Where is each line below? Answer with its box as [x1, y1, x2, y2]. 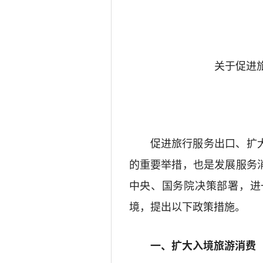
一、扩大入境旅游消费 [150, 238, 256, 253]
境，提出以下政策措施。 [129, 198, 245, 214]
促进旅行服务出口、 [150, 135, 247, 150]
